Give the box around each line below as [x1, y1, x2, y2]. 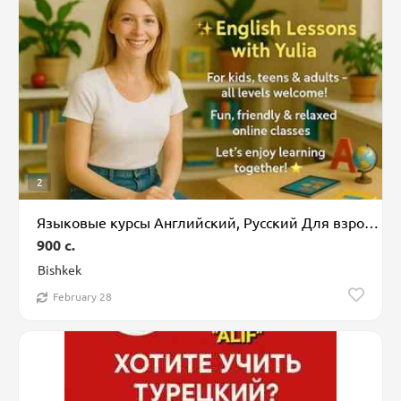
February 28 [53, 289, 112, 304]
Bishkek [38, 261, 81, 278]
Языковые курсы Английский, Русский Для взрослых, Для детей [364, 213, 379, 232]
